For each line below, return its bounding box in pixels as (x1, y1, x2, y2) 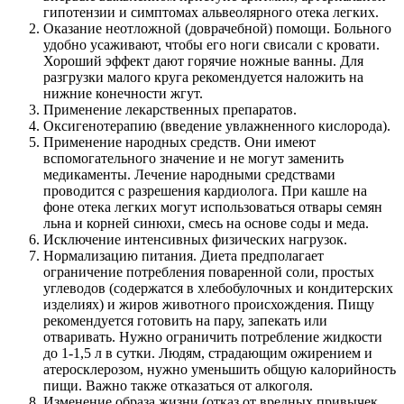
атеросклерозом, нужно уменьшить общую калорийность (43, 362, 396, 378)
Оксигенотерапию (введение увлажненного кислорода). (43, 118, 390, 134)
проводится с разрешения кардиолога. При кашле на (43, 183, 367, 199)
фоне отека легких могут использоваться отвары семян (43, 199, 382, 216)
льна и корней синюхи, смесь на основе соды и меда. (43, 216, 369, 232)
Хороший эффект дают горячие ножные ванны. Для (43, 53, 363, 69)
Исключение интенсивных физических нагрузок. (43, 232, 347, 248)
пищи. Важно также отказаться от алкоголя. (43, 378, 313, 394)
